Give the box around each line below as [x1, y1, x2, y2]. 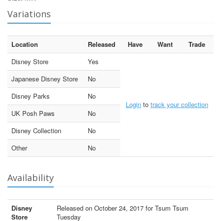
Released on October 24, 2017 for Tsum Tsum [57, 203, 188, 213]
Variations [7, 7, 51, 20]
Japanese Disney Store [11, 74, 78, 83]
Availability [7, 171, 54, 184]
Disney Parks [11, 91, 50, 101]
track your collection [150, 99, 208, 109]
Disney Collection [11, 125, 61, 135]
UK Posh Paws [11, 108, 55, 118]
